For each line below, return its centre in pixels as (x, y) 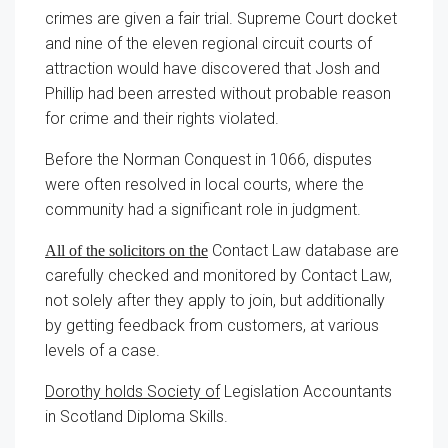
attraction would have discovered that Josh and (212, 68)
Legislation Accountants (306, 391)
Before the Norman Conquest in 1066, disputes (208, 159)
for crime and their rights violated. (162, 118)
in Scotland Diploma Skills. (136, 416)
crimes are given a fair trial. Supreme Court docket (221, 18)
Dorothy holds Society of (132, 391)
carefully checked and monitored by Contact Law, (218, 275)
